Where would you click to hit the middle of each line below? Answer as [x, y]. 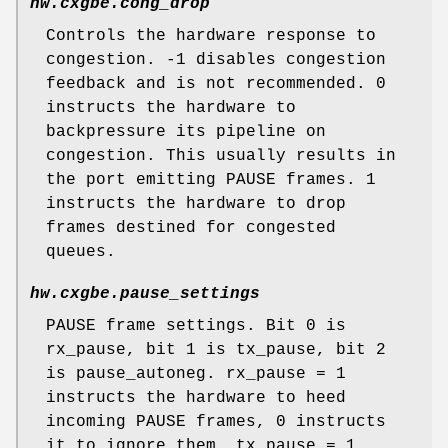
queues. [81, 252]
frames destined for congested [191, 228]
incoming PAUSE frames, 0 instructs [216, 422]
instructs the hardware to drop [196, 204]
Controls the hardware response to [211, 36]
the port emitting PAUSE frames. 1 [211, 180]
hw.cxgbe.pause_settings [145, 294]
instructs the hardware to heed [196, 398]
